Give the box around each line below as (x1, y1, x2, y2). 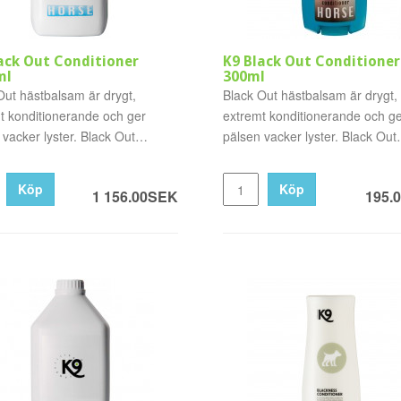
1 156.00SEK (91, 186, 178, 207)
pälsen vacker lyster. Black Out (222, 127, 397, 145)
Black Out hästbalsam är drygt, (222, 86, 397, 104)
